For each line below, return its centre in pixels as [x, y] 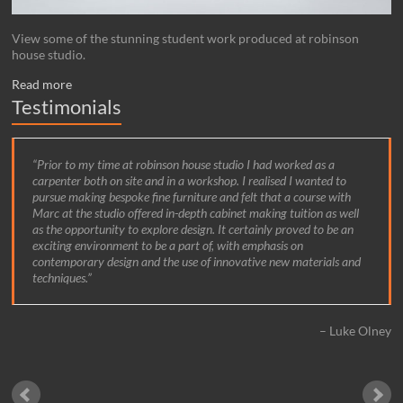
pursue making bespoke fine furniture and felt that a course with [192, 196]
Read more [42, 84]
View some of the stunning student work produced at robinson [186, 38]
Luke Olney [360, 330]
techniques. [60, 277]
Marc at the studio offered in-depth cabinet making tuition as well [196, 212]
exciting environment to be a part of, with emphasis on [168, 245]
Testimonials [67, 106]
